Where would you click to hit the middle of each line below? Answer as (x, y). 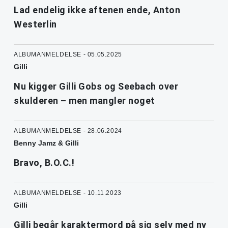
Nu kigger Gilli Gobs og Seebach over (96, 87)
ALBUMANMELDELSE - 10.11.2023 (68, 193)
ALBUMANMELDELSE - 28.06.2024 (68, 131)
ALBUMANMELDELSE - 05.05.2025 (68, 55)
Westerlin (35, 24)
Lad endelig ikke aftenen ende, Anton (97, 10)
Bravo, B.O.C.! (44, 163)
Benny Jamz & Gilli (46, 143)
